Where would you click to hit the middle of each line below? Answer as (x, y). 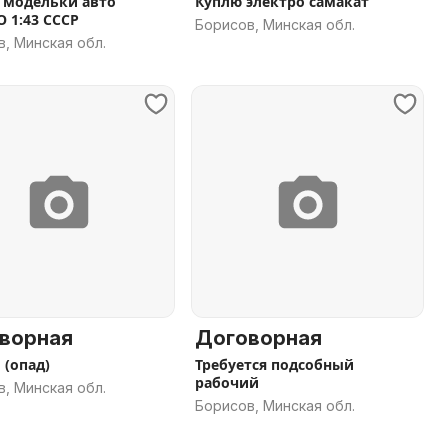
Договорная (258, 338)
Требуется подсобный (274, 364)
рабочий (227, 382)
